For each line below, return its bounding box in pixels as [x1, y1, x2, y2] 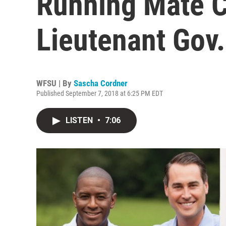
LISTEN [66, 116, 95, 125]
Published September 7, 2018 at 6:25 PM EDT [36, 89, 163, 97]
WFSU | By [36, 78, 74, 88]
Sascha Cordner [74, 78, 128, 88]
